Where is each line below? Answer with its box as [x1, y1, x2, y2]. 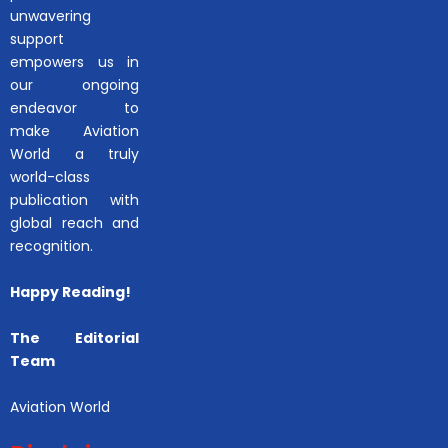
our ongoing [10, 74, 140, 95]
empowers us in [10, 51, 140, 72]
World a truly [10, 143, 140, 164]
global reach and [10, 212, 140, 233]
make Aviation [10, 120, 140, 141]
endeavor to [10, 97, 140, 118]
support [10, 28, 64, 49]
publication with [10, 189, 140, 210]
